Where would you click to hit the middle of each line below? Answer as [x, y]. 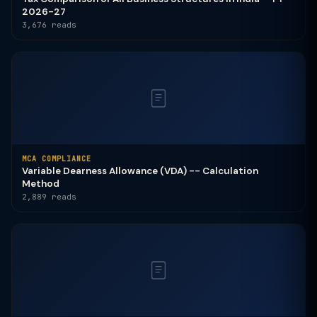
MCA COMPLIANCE [57, 159]
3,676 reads [49, 25]
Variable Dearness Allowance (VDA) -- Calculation [140, 171]
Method [41, 184]
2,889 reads [49, 197]
